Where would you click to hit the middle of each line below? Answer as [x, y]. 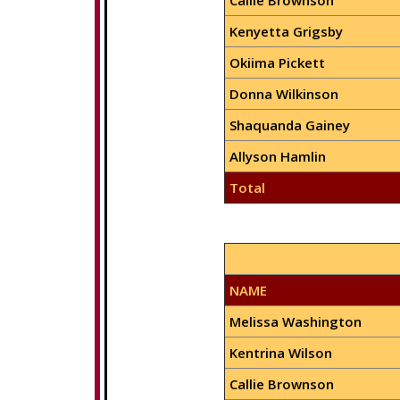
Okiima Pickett [277, 62]
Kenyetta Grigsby [286, 31]
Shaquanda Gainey [289, 125]
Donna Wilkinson [283, 94]
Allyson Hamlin [277, 156]
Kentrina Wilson [280, 353]
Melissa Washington [295, 321]
